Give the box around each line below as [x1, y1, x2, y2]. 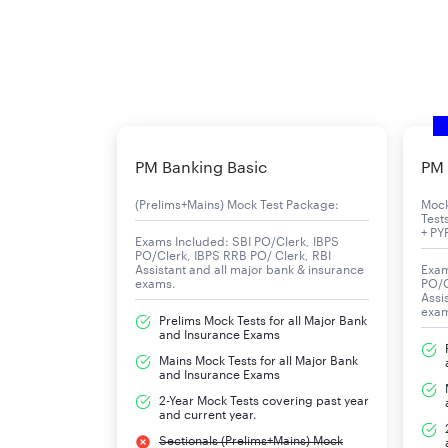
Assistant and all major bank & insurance [135, 263, 364, 276]
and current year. [159, 408, 257, 421]
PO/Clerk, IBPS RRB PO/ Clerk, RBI [135, 249, 331, 262]
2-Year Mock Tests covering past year [159, 394, 369, 407]
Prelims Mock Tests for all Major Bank [159, 314, 367, 327]
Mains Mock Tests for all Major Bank [159, 354, 358, 367]
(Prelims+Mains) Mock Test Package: [135, 198, 339, 211]
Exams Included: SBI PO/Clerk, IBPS [135, 235, 339, 248]
